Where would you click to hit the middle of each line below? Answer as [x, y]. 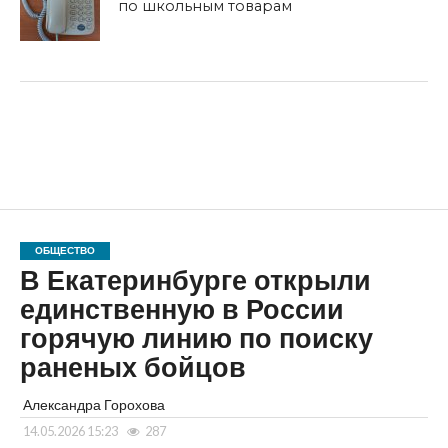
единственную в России [181, 310]
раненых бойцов [132, 368]
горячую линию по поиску [196, 339]
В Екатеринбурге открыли [195, 281]
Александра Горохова [93, 405]
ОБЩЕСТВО [64, 251]
